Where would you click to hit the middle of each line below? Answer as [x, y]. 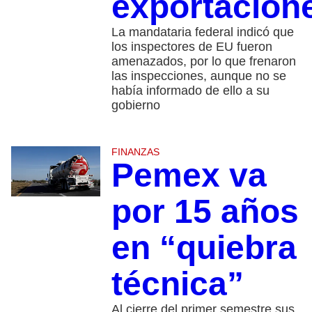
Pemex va [189, 175]
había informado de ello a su [190, 91]
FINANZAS [135, 152]
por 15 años [205, 212]
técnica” [177, 284]
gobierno [135, 106]
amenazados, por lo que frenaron [203, 62]
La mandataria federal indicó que [202, 32]
